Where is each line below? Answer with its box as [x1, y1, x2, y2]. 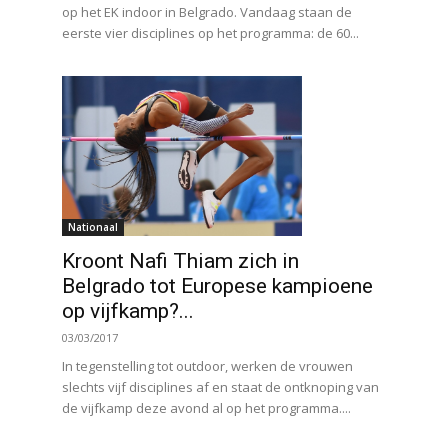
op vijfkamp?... [62, 299, 194, 324]
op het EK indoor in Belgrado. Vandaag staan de [62, 2, 352, 21]
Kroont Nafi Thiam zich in [62, 249, 299, 274]
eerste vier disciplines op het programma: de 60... [62, 23, 359, 42]
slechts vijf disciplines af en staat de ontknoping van [62, 378, 379, 397]
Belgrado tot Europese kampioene [62, 274, 373, 299]
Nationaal [68, 220, 118, 235]
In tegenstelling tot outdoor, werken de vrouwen [62, 357, 353, 376]
